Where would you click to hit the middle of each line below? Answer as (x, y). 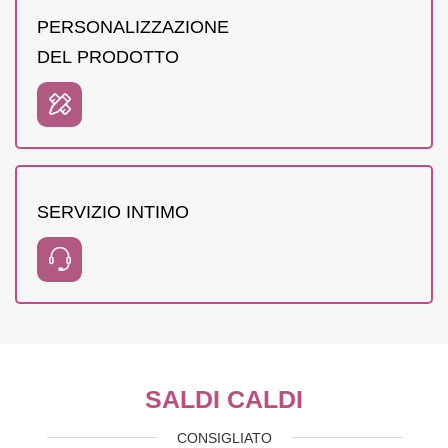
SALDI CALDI (224, 398)
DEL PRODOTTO (108, 56)
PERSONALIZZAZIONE (135, 26)
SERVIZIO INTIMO (115, 211)
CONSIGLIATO (224, 437)
